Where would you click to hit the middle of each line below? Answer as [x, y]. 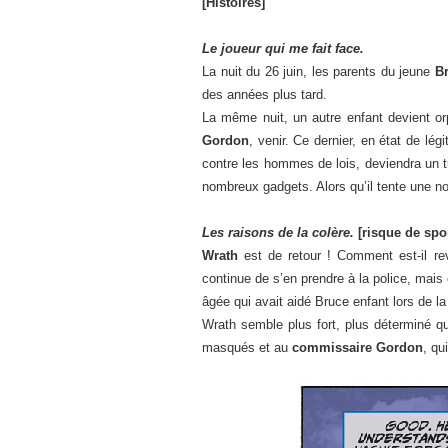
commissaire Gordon [357, 347]
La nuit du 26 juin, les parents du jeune [318, 71]
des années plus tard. [264, 94]
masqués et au [247, 347]
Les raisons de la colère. [278, 232]
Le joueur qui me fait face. [283, 48]
